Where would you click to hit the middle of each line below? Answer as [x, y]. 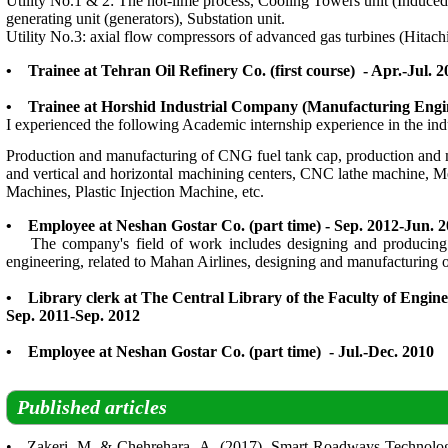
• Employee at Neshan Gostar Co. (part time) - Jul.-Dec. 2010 [220, 351]
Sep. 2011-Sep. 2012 [73, 315]
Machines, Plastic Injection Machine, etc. [135, 191]
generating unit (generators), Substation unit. [145, 18]
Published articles [92, 407]
